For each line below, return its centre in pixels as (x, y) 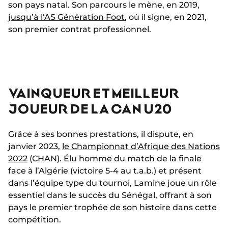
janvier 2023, (35, 147)
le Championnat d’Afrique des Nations (141, 147)
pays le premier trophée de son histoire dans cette (112, 208)
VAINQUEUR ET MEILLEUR (93, 93)
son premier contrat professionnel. (80, 30)
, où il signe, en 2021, (166, 17)
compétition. (35, 220)
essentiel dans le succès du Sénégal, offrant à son (110, 195)
